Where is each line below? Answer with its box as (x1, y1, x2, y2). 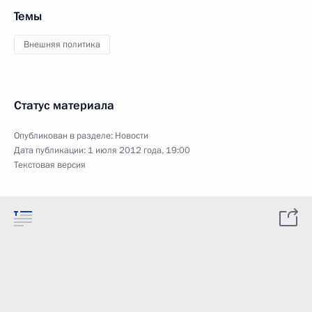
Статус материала (14, 97, 114, 114)
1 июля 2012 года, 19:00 (88, 144, 190, 157)
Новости (115, 130, 148, 142)
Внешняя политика (24, 38, 100, 51)
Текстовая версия (14, 159, 86, 171)
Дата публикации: (14, 144, 88, 157)
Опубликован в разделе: (14, 130, 115, 142)
